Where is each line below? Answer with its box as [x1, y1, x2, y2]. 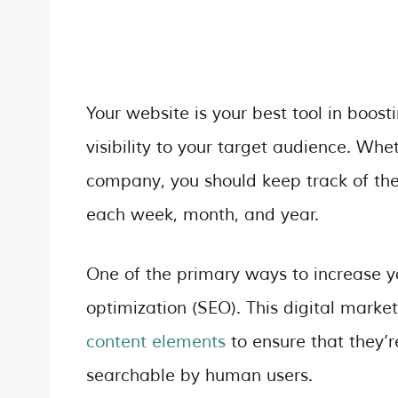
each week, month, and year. [86, 204, 319, 227]
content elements [86, 330, 226, 353]
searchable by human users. [86, 364, 313, 386]
